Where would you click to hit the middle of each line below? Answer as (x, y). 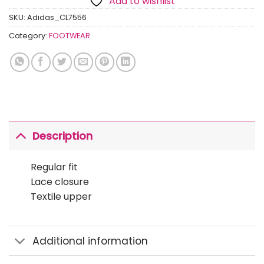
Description (63, 136)
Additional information (90, 241)
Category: (29, 36)
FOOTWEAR (70, 36)
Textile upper (61, 197)
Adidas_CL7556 (57, 18)
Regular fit (54, 167)
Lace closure (60, 182)
